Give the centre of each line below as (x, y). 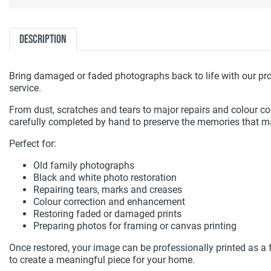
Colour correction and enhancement (109, 202)
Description (43, 39)
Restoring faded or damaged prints (107, 214)
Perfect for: (33, 144)
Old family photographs (84, 165)
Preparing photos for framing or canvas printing (135, 226)
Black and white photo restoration (105, 178)
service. (25, 88)
